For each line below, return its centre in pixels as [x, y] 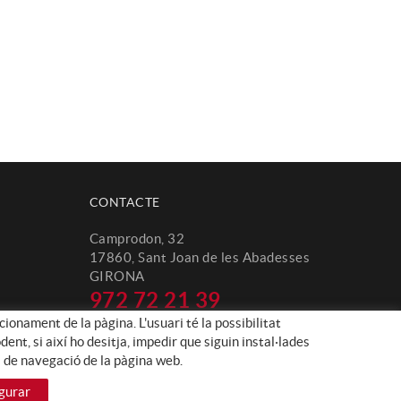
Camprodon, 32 [137, 239]
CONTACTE [124, 202]
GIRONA [117, 276]
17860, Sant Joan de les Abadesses [199, 257]
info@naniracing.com [154, 325]
